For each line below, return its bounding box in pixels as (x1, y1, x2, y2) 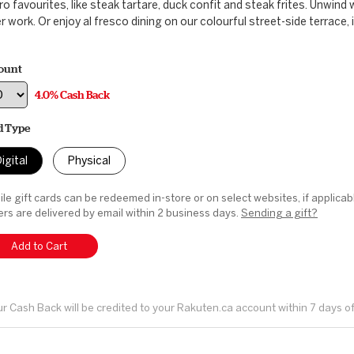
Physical (68, 154, 111, 168)
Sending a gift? (241, 207, 318, 219)
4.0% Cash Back (35, 88, 110, 101)
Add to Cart (10, 240, 67, 252)
